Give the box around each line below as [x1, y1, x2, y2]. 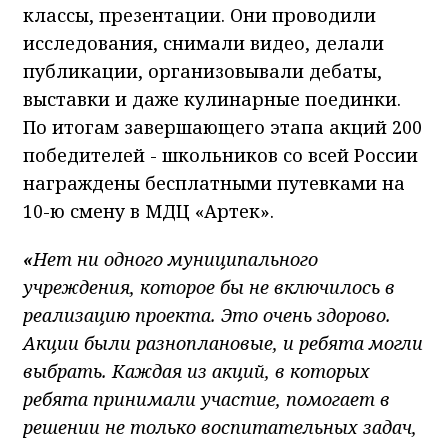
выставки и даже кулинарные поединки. [23, 87, 401, 112]
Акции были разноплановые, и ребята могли [23, 331, 423, 356]
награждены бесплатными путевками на [23, 171, 405, 196]
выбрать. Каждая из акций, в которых [23, 359, 370, 384]
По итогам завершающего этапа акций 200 [23, 115, 422, 140]
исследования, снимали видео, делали [23, 31, 384, 56]
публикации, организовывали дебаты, [23, 59, 382, 84]
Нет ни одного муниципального [33, 247, 318, 272]
